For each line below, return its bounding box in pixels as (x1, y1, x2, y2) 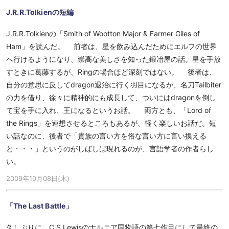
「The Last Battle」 (6, 201, 73, 210)
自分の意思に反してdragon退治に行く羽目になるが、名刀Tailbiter (6, 80, 221, 89)
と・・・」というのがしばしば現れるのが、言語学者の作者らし (6, 144, 214, 153)
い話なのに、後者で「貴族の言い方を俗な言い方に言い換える (6, 131, 207, 140)
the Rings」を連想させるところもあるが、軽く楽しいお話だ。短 (6, 119, 216, 127)
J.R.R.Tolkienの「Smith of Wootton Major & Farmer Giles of (6, 29, 200, 38)
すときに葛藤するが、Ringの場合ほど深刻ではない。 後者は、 (6, 67, 216, 76)
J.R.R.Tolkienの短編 (6, 8, 74, 16)
